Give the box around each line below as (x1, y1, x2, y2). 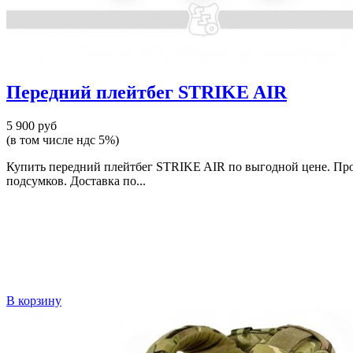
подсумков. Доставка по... (6, 173, 146, 188)
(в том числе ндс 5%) (6, 132, 119, 147)
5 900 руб (6, 118, 57, 132)
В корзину (6, 293, 61, 307)
